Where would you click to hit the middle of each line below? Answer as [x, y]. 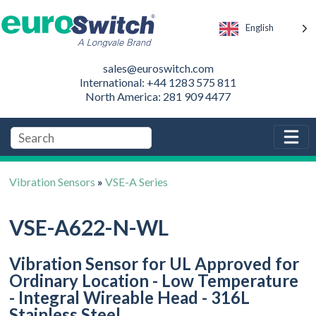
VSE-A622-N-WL [89, 227]
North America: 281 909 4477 [158, 96]
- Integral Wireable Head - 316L [130, 297]
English [260, 28]
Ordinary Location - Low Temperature [154, 280]
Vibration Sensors [53, 181]
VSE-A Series [137, 181]
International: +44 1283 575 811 [158, 82]
